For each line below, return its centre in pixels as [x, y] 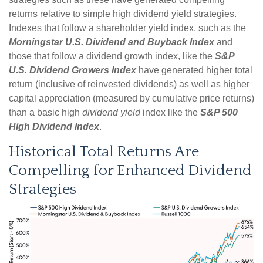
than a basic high [45, 113]
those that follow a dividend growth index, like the [112, 56]
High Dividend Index [54, 127]
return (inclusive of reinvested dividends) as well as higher [129, 85]
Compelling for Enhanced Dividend [130, 171]
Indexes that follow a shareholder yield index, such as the [127, 28]
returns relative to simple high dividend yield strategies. [123, 14]
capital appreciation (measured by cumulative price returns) [131, 99]
